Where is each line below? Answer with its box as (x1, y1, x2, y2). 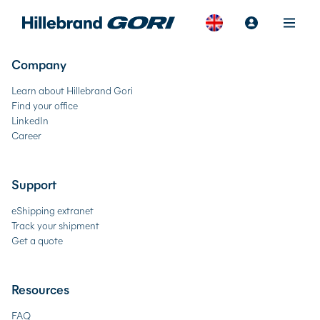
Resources (11, 281, 69, 298)
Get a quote (11, 234, 63, 247)
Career (11, 129, 41, 142)
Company (11, 56, 66, 73)
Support (11, 176, 56, 193)
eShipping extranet (11, 204, 94, 217)
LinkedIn (11, 114, 49, 127)
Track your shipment (11, 219, 99, 232)
